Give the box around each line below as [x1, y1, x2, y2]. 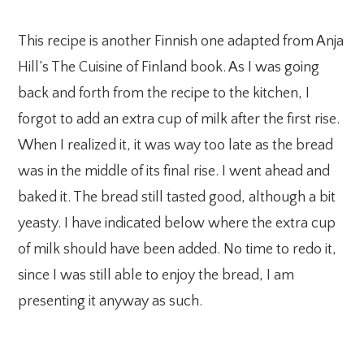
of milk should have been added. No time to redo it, [18, 240, 337, 258]
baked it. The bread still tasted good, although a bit [18, 188, 336, 206]
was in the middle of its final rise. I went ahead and [18, 162, 331, 180]
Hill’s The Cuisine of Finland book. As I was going [18, 58, 320, 76]
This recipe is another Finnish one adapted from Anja [18, 32, 344, 50]
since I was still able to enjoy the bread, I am [18, 266, 295, 284]
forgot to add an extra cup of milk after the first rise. [18, 110, 340, 128]
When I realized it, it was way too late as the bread [18, 136, 334, 154]
